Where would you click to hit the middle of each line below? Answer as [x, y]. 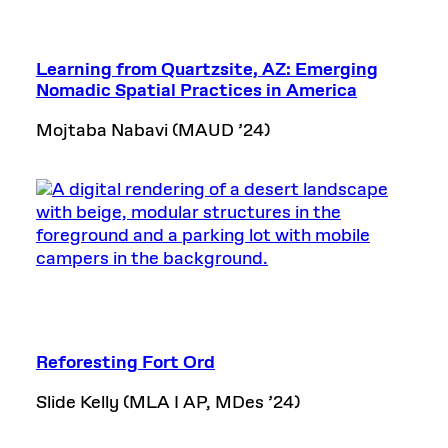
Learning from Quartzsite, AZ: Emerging [207, 69]
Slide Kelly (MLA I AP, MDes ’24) [168, 402]
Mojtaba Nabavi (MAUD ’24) [153, 130]
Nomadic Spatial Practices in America [196, 90]
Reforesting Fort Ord [125, 362]
